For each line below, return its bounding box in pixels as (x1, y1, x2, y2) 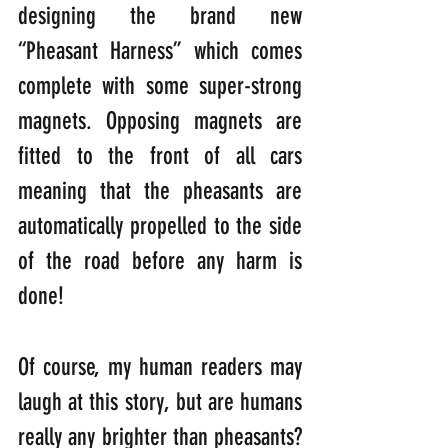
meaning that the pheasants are (18, 177, 302, 206)
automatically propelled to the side (18, 212, 302, 241)
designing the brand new (18, 2, 302, 31)
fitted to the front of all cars (18, 142, 302, 171)
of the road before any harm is (18, 247, 302, 276)
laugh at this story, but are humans (18, 388, 302, 417)
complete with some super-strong (18, 72, 302, 101)
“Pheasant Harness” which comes (18, 37, 302, 66)
